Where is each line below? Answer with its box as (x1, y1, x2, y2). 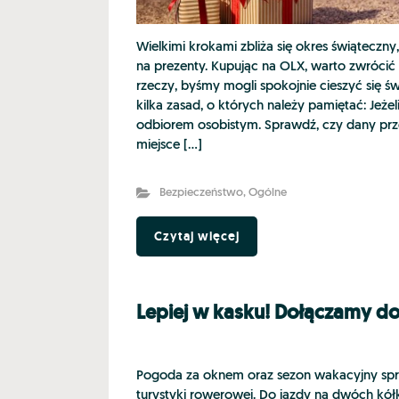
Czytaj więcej (154, 228, 240, 245)
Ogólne (248, 187, 287, 199)
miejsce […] (136, 139, 202, 153)
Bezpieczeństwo (159, 187, 243, 199)
